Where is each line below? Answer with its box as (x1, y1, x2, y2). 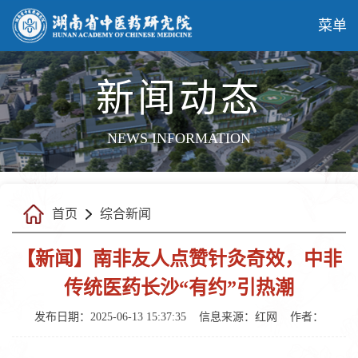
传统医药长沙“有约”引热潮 (64, 277, 294, 298)
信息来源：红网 (199, 311, 277, 323)
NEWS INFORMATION (107, 130, 251, 146)
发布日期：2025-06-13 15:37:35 (34, 311, 186, 323)
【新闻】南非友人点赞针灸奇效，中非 (16, 249, 342, 269)
